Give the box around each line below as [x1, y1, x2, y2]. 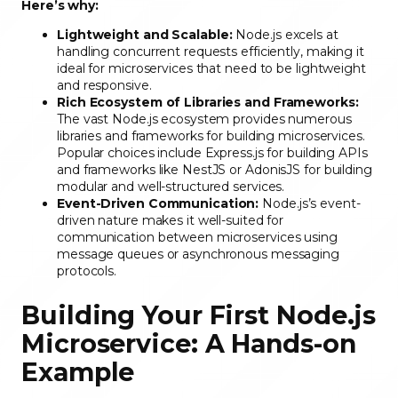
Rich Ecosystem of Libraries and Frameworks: [57, 94, 359, 111]
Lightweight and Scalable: [57, 27, 233, 44]
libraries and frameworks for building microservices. [57, 128, 365, 145]
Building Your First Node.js [21, 299, 377, 331]
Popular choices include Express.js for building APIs [57, 145, 368, 162]
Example [21, 356, 142, 388]
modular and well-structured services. [57, 179, 289, 195]
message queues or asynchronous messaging [57, 246, 339, 263]
